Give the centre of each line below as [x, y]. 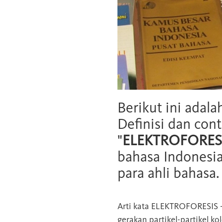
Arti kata [134, 206]
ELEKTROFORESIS [185, 206]
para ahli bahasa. [168, 173]
